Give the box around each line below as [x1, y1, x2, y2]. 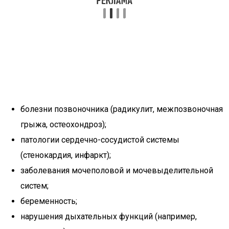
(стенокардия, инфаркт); [20, 150, 111, 160]
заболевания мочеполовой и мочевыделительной [20, 166, 213, 175]
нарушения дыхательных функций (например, [20, 212, 197, 221]
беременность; [20, 196, 77, 206]
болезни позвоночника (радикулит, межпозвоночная [20, 104, 223, 114]
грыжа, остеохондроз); [20, 120, 106, 129]
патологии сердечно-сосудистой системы [20, 135, 179, 145]
